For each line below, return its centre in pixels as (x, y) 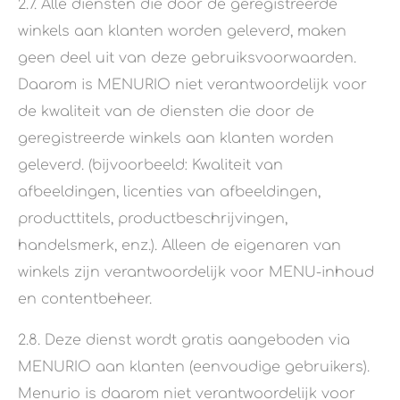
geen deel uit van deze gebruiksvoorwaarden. (187, 58)
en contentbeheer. (85, 300)
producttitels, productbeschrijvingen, (153, 219)
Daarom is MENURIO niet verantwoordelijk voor (192, 85)
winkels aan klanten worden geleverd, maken (182, 32)
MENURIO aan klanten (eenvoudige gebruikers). (194, 367)
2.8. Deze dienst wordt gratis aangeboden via (184, 341)
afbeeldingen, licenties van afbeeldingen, (169, 192)
